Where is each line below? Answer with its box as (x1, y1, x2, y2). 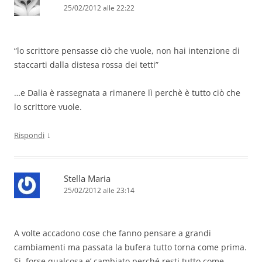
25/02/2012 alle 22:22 (64, 3, 135, 13)
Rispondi (14, 130, 44, 141)
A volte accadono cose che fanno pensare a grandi (14, 227, 211, 239)
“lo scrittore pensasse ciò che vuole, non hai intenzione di (14, 45, 240, 57)
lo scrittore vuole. (14, 101, 82, 113)
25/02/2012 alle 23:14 (64, 185, 135, 196)
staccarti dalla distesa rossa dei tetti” (14, 59, 158, 71)
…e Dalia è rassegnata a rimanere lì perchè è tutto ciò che (14, 87, 240, 99)
